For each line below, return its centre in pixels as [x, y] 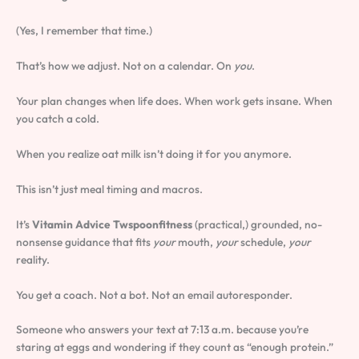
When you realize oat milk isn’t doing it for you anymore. [154, 153]
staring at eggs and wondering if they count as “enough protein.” [175, 347]
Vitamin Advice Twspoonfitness [112, 224]
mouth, [196, 242]
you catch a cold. [58, 119]
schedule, [263, 242]
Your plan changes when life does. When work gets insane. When [174, 101]
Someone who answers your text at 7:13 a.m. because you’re [162, 330]
